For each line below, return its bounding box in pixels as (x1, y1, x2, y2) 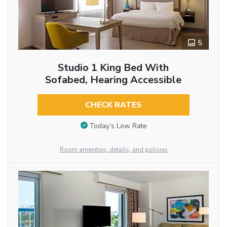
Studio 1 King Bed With (58, 61, 169, 75)
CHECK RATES (85, 99, 142, 111)
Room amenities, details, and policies (59, 145, 168, 154)
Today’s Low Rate (89, 121, 147, 131)
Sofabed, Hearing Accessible (45, 73, 182, 87)
